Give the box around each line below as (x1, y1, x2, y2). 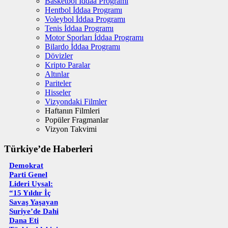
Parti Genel (9, 170, 47, 179)
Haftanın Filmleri (45, 106, 100, 116)
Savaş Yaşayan (9, 197, 58, 206)
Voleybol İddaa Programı (45, 15, 125, 24)
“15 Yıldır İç (9, 188, 51, 197)
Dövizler (45, 51, 73, 61)
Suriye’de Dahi (9, 207, 59, 215)
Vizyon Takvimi (45, 125, 97, 134)
